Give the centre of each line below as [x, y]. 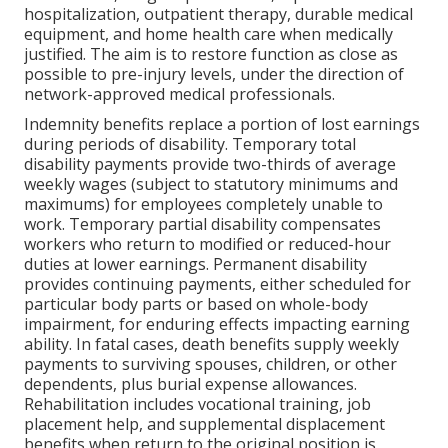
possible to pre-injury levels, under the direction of [214, 74]
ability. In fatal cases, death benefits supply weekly [211, 344]
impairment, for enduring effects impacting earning [217, 324]
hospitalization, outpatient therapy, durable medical [218, 14]
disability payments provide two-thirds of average [210, 164]
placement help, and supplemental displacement [204, 424]
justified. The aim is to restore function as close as [211, 54]
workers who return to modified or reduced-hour [207, 244]
